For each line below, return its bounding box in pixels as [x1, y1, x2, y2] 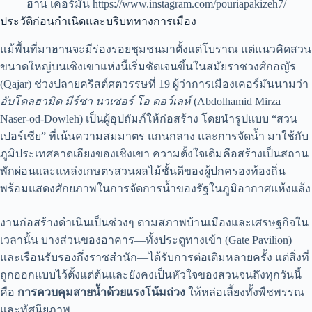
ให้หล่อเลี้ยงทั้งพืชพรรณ [185, 286, 304, 299]
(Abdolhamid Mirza [191, 95, 281, 108]
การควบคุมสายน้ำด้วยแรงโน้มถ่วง [17, 286, 185, 299]
